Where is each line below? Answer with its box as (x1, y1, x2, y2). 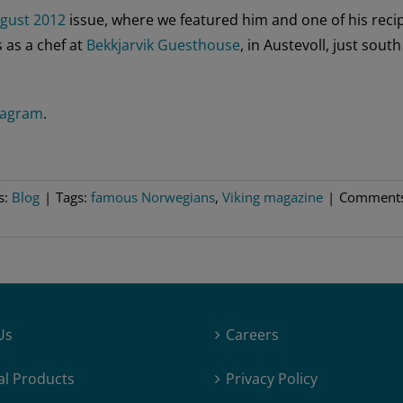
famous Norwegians (91, 187, 215, 206)
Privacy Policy (226, 369, 318, 390)
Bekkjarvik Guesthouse (86, 34, 240, 55)
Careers (226, 325, 279, 345)
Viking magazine (222, 187, 323, 206)
